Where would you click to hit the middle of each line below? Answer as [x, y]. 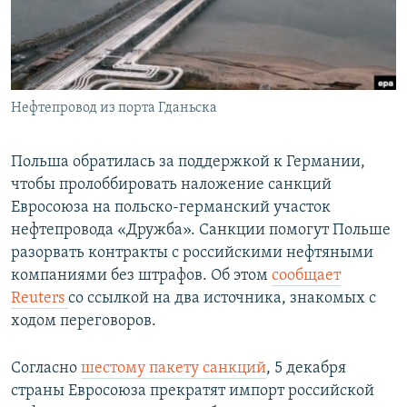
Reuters [40, 299]
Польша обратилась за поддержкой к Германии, [188, 163]
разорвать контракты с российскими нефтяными [192, 253]
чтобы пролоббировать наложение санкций [171, 185]
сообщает [306, 276]
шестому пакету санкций [174, 369]
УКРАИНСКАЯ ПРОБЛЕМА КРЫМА [119, 115]
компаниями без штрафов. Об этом [141, 276]
